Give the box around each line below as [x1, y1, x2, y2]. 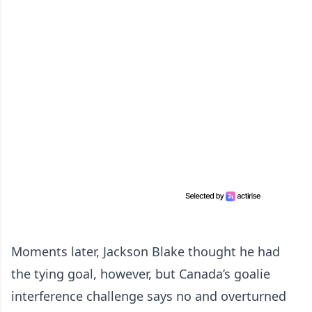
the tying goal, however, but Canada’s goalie [11, 265, 270, 282]
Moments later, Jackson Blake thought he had [11, 243, 280, 260]
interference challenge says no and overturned [11, 288, 286, 304]
